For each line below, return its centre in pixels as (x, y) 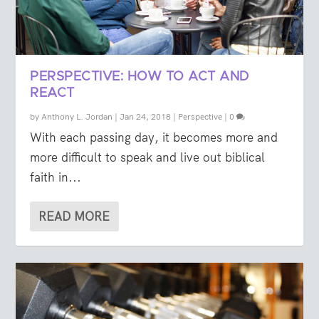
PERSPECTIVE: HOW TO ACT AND (140, 77)
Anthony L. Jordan (77, 117)
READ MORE (74, 217)
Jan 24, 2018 (146, 117)
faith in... (56, 178)
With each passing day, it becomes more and (154, 138)
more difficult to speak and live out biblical (148, 158)
